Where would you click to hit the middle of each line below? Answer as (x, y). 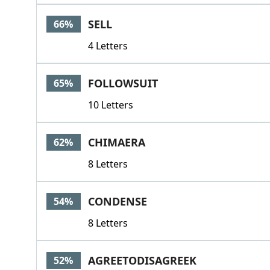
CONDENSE (117, 201)
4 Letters (108, 46)
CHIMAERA (116, 142)
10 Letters (110, 105)
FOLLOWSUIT (123, 83)
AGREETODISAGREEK (142, 260)
